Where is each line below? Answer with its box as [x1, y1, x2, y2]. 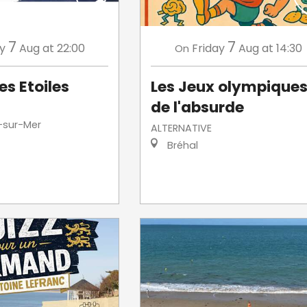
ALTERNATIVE [150, 121, 212, 135]
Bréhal [164, 138, 198, 152]
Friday [192, 40, 225, 56]
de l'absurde [150, 96, 244, 118]
